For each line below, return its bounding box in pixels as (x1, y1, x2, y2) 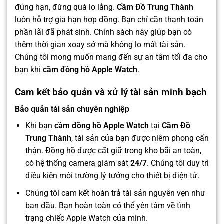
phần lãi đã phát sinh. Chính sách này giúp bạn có (15, 27, 192, 37)
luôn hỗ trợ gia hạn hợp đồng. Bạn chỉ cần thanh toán (15, 14, 203, 24)
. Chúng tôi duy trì (146, 158, 209, 168)
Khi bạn (25, 121, 54, 131)
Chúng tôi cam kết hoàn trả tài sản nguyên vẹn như (25, 188, 205, 198)
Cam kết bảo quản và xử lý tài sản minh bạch (15, 86, 207, 98)
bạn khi (15, 64, 43, 74)
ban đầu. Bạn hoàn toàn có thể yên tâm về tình (25, 200, 190, 210)
